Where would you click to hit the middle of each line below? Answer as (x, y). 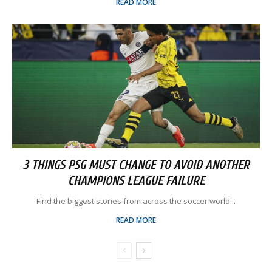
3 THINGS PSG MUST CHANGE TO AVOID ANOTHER (136, 165)
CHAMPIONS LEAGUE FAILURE (136, 181)
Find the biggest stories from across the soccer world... (136, 201)
